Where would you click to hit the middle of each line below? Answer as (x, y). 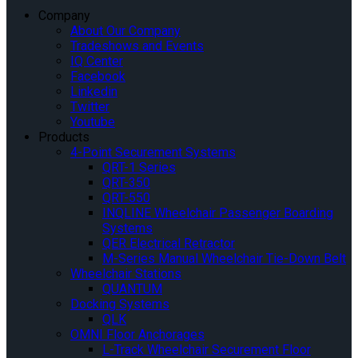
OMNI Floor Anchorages (137, 335)
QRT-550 (126, 198)
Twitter (90, 107)
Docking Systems (120, 304)
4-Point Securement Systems (153, 153)
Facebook (98, 77)
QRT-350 (126, 183)
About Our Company (125, 31)
